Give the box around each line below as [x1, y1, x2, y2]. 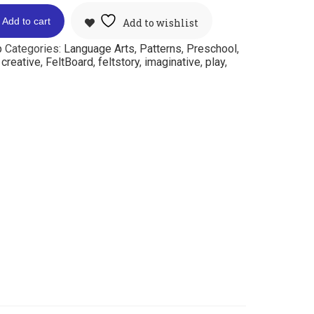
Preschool [186, 42, 237, 55]
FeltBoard [46, 55, 93, 69]
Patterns [139, 42, 182, 55]
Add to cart [2, 15, 50, 27]
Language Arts [64, 42, 135, 55]
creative [1, 55, 41, 69]
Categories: [5, 42, 64, 55]
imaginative [144, 55, 200, 69]
